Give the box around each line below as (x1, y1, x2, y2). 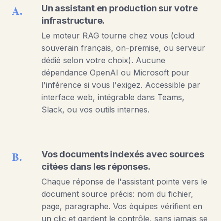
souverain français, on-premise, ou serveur (41, 42, 205, 53)
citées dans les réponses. (41, 161, 150, 172)
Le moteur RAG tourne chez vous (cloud (41, 30, 194, 40)
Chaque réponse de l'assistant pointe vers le (41, 176, 207, 186)
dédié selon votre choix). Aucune (41, 55, 165, 65)
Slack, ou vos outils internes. (41, 104, 149, 114)
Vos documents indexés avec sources (41, 148, 204, 159)
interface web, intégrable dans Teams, (41, 92, 184, 102)
